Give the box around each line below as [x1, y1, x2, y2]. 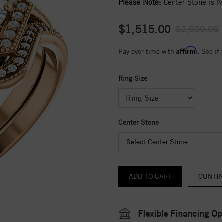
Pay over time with [118, 47, 176, 55]
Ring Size [118, 74, 147, 82]
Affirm [176, 45, 197, 54]
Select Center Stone [126, 137, 188, 146]
